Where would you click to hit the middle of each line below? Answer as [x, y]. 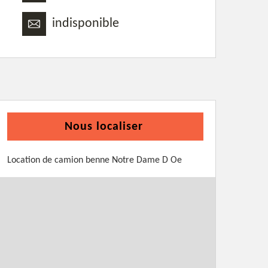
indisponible [86, 24]
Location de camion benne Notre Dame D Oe [95, 160]
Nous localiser [104, 127]
